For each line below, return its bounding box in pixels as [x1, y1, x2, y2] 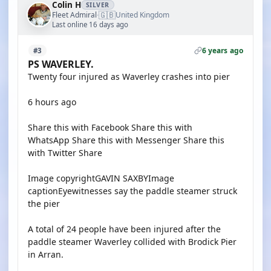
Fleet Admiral [52, 9, 97, 20]
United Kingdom [116, 10, 169, 20]
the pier [28, 198, 60, 209]
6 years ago [201, 45, 243, 56]
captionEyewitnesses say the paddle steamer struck [28, 185, 237, 197]
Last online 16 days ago [52, 20, 128, 29]
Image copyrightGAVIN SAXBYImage [28, 172, 174, 184]
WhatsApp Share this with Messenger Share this [28, 134, 224, 146]
